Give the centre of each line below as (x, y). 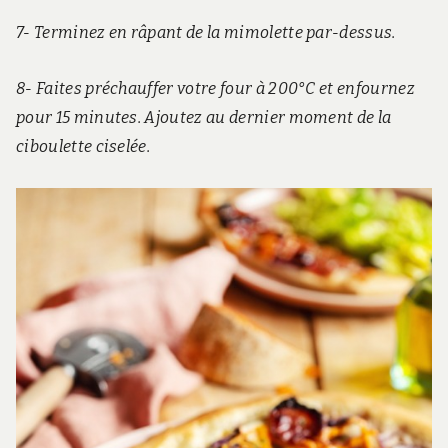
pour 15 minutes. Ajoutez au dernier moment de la (204, 118)
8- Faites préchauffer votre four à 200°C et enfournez (215, 89)
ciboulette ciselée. (83, 147)
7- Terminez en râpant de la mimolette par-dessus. (206, 33)
